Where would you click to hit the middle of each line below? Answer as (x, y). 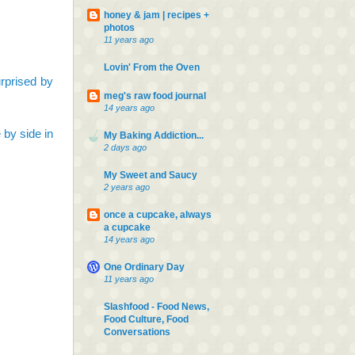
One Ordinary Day (144, 267)
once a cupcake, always (158, 214)
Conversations (137, 332)
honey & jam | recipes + (157, 15)
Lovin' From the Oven (152, 67)
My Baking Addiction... (154, 135)
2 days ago (125, 147)
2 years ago (127, 187)
